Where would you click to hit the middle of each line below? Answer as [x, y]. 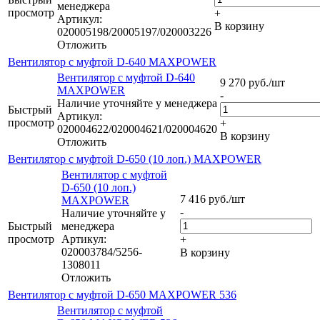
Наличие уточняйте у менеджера [137, 104]
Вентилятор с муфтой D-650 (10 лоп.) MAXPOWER [135, 159]
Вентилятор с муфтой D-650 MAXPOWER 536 [122, 295]
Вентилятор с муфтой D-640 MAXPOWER [112, 62]
